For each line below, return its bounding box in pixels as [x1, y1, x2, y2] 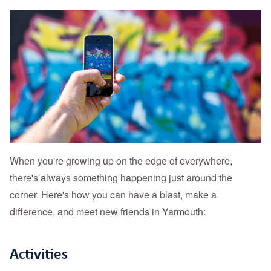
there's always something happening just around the [10, 171, 232, 185]
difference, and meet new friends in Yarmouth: [10, 204, 206, 219]
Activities [10, 243, 68, 264]
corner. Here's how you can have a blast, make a [10, 188, 217, 202]
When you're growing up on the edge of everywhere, [10, 154, 232, 168]
